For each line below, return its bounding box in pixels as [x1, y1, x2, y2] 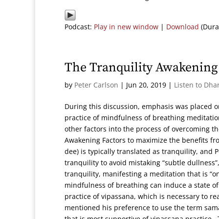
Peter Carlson [74, 80, 118, 89]
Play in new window [94, 22, 158, 31]
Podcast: [65, 22, 94, 31]
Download [166, 22, 199, 31]
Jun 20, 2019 [126, 80, 166, 89]
